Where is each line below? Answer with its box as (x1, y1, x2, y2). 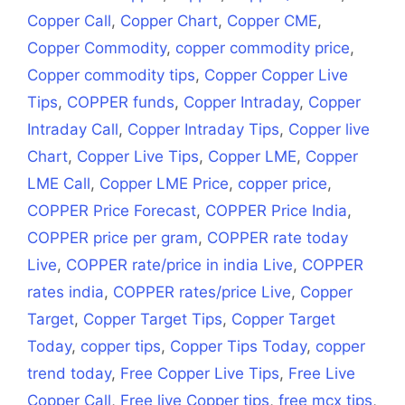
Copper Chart (120, 12, 218, 31)
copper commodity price (175, 39, 350, 58)
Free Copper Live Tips (120, 364, 279, 383)
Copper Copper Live (204, 66, 348, 85)
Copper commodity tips (27, 66, 195, 85)
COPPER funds (67, 93, 174, 112)
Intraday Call (27, 120, 118, 139)
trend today (27, 364, 111, 383)
